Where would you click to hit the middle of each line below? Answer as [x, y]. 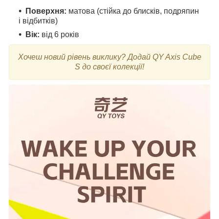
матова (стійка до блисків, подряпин [133, 11]
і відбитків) [38, 21]
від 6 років [59, 34]
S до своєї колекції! [109, 66]
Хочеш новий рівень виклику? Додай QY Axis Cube [109, 57]
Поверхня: [46, 11]
